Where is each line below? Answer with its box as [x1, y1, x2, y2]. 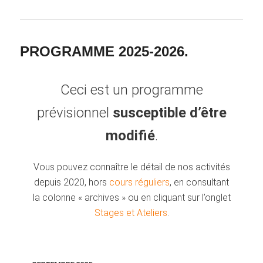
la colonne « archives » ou [32, 192, 141, 204]
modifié [105, 127, 155, 144]
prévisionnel [36, 104, 113, 122]
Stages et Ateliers [94, 207, 167, 219]
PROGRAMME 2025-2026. [20, 43, 189, 59]
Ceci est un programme [60, 82, 203, 99]
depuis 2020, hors [34, 177, 109, 188]
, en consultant [170, 177, 229, 188]
